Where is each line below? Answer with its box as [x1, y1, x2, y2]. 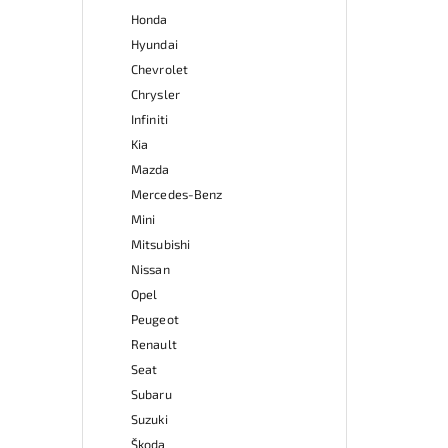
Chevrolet [131, 60, 188, 77]
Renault [131, 335, 177, 352]
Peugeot [131, 310, 179, 327]
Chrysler [131, 85, 180, 102]
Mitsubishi [131, 235, 190, 252]
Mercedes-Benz [131, 185, 223, 202]
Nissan [131, 260, 170, 277]
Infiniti [131, 110, 168, 127]
